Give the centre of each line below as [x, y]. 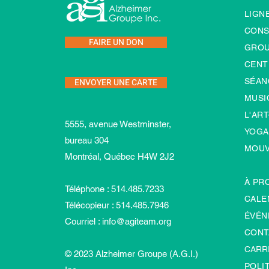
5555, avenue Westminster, [118, 124]
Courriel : [83, 221]
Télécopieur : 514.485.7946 [117, 205]
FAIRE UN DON [116, 42]
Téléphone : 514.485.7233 [114, 189]
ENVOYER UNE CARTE [116, 83]
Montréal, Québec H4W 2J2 [119, 156]
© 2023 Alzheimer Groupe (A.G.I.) [131, 254]
